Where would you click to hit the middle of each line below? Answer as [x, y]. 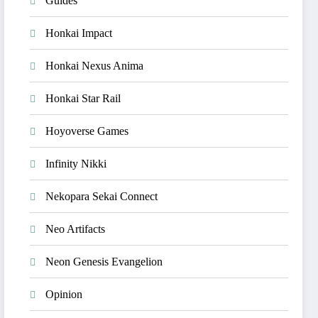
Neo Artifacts [76, 229]
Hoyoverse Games [87, 131]
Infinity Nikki [76, 164]
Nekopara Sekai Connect [102, 196]
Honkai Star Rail [83, 98]
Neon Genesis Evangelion [104, 262]
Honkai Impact [79, 33]
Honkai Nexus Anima [95, 66]
